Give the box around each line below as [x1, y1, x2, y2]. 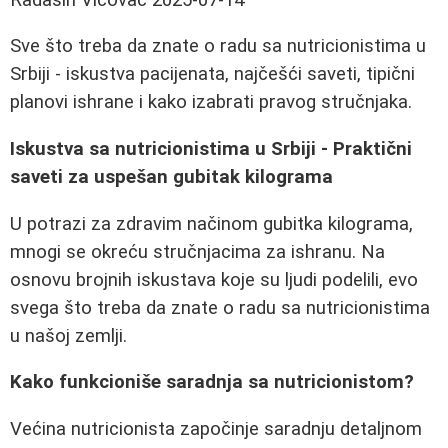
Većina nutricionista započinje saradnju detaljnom [10, 418, 422, 440]
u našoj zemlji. [10, 324, 127, 347]
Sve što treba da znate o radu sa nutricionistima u [10, 35, 426, 58]
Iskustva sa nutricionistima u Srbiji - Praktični [10, 138, 412, 161]
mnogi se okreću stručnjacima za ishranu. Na [10, 240, 385, 263]
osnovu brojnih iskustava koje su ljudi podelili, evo [10, 268, 418, 291]
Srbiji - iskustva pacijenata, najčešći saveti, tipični [10, 63, 415, 86]
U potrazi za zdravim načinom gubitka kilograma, [10, 212, 413, 235]
